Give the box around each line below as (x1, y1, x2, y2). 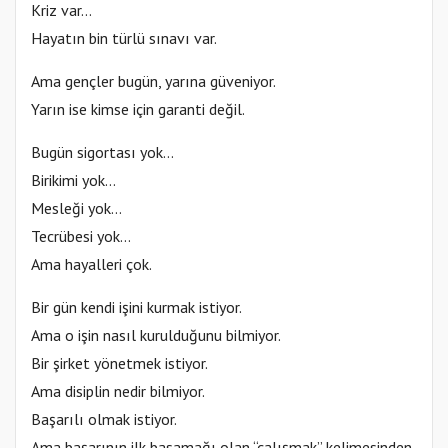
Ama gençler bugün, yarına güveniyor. (31, 70, 276, 91)
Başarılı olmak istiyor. (31, 408, 177, 429)
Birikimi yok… (31, 169, 116, 190)
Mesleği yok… (31, 197, 122, 218)
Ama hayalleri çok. (31, 253, 152, 274)
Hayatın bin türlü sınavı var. (31, 27, 217, 48)
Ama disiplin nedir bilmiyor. (31, 380, 205, 401)
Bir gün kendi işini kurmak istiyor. (31, 296, 242, 317)
